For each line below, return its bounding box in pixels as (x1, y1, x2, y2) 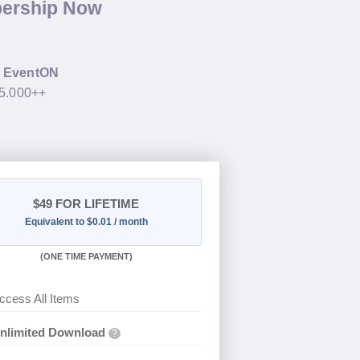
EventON (2, 65, 59, 80)
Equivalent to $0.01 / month (24, 216, 148, 228)
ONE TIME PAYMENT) (43, 252, 133, 262)
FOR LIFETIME (52, 197, 140, 211)
